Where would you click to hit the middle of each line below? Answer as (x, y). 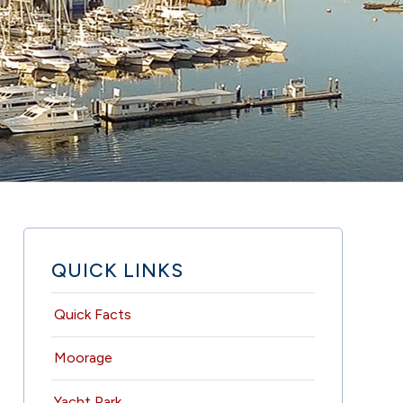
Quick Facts (93, 314)
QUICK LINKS (118, 270)
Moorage (84, 358)
